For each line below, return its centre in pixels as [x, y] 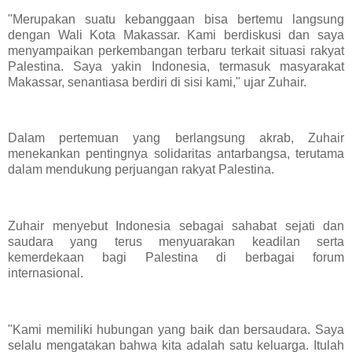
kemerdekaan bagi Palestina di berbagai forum [176, 257]
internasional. [46, 273]
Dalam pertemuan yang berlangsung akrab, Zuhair [176, 138]
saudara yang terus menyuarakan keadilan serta [176, 241]
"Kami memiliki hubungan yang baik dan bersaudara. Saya [176, 329]
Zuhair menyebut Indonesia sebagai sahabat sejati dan [176, 225]
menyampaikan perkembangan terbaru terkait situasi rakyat [176, 50]
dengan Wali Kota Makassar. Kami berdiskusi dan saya [176, 35]
